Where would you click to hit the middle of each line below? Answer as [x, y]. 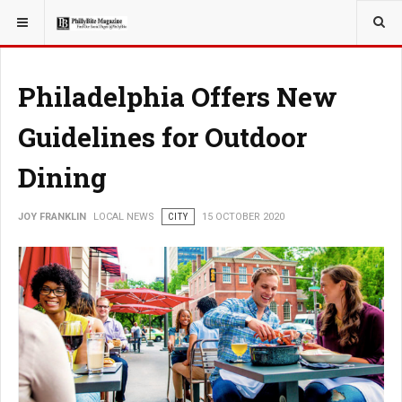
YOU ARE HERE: [53, 17]
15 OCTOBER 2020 [243, 217]
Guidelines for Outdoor [162, 137]
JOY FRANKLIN [52, 217]
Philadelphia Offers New [178, 96]
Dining [62, 177]
